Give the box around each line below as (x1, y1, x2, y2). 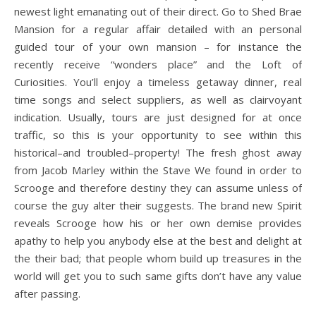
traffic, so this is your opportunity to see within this (14, 127, 302, 142)
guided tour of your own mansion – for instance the (14, 39, 302, 54)
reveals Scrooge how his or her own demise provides (14, 215, 302, 230)
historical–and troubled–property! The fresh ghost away (14, 145, 302, 159)
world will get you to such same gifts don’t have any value (14, 268, 302, 283)
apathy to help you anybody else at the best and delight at (14, 233, 302, 248)
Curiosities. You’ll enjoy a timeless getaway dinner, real (14, 74, 302, 89)
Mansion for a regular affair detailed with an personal (14, 21, 302, 36)
